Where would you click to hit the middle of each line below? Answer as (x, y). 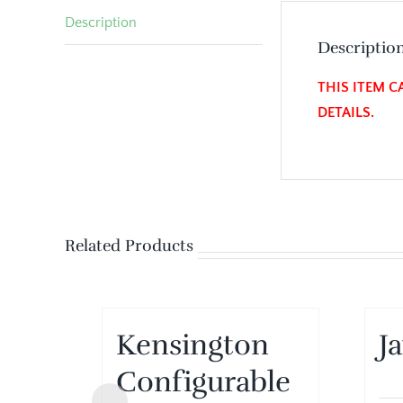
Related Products (129, 246)
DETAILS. (346, 112)
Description (101, 22)
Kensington (193, 345)
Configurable (203, 381)
